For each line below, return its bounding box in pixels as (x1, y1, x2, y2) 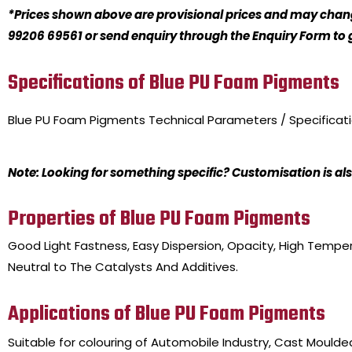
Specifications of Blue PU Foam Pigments (8, 66, 339, 100)
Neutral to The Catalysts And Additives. (8, 258, 238, 276)
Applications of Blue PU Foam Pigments (8, 298, 325, 332)
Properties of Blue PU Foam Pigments (8, 203, 310, 236)
